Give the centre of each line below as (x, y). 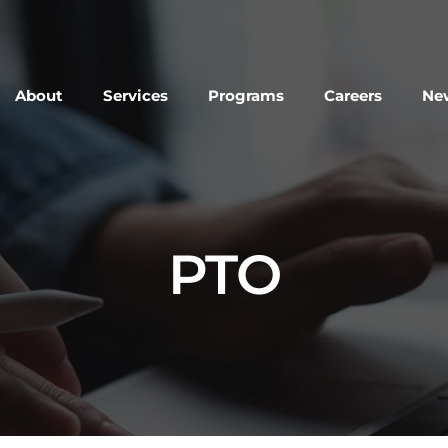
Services (135, 96)
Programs (246, 96)
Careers (353, 96)
